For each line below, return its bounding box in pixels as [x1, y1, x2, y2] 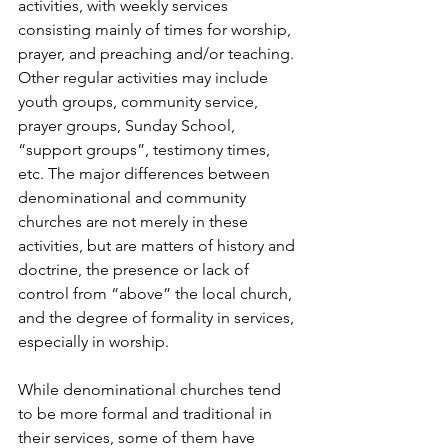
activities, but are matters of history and [18, 236, 299, 255]
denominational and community [18, 188, 250, 207]
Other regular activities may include [18, 68, 272, 87]
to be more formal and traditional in [18, 404, 276, 423]
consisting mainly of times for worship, [18, 20, 295, 39]
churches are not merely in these [18, 212, 252, 231]
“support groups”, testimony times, [18, 140, 274, 159]
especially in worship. [18, 332, 169, 351]
